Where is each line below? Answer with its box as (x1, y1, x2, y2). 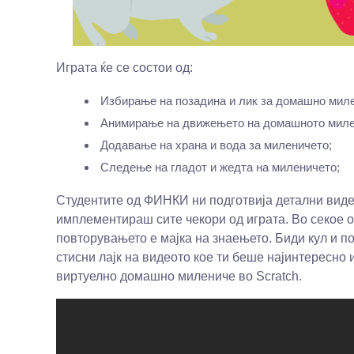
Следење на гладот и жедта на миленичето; (100, 160, 340, 175)
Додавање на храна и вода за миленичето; (100, 138, 332, 153)
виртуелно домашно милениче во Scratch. (55, 269, 302, 284)
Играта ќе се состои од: (55, 61, 193, 75)
